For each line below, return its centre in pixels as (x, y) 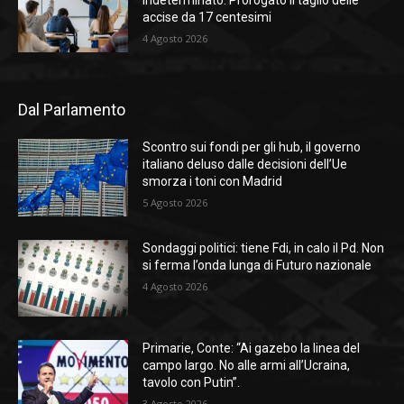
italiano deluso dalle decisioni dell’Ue (245, 165)
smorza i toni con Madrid (213, 182)
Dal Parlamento (72, 110)
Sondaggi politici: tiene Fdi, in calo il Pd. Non (264, 248)
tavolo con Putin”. (192, 383)
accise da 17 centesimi (207, 18)
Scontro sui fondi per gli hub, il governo (252, 147)
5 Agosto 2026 (175, 203)
